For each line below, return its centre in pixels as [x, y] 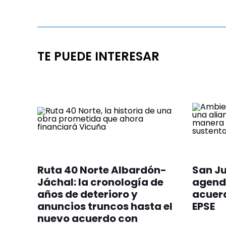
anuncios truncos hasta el [105, 207]
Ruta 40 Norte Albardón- [102, 170]
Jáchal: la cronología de [100, 182]
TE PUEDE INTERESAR [98, 56]
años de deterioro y [88, 194]
